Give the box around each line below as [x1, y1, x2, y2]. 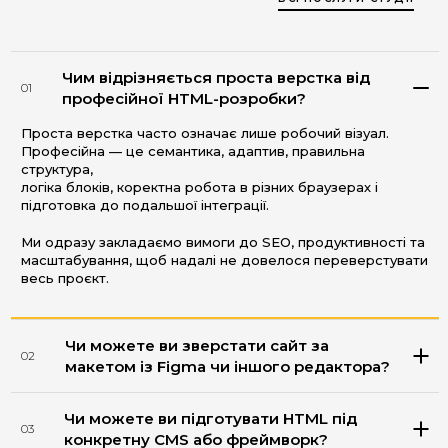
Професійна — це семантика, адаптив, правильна [21, 143, 365, 160]
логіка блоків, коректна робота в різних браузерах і [21, 179, 378, 196]
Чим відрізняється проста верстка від [62, 68, 370, 88]
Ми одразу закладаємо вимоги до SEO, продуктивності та [21, 233, 425, 250]
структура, [21, 161, 93, 178]
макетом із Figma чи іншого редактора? [65, 356, 390, 376]
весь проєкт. [21, 269, 109, 286]
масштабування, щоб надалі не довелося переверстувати [21, 251, 428, 268]
